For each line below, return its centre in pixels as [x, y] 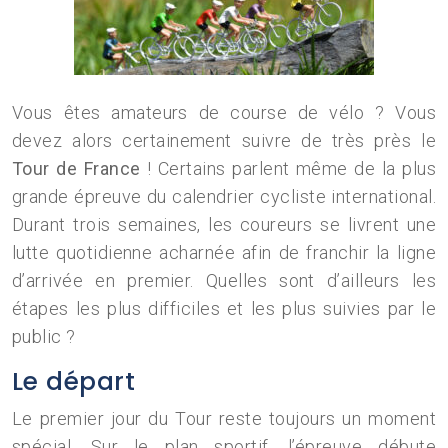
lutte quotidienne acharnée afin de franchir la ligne [224, 252]
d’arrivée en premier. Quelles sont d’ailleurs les [224, 280]
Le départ [74, 381]
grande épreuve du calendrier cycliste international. [224, 196]
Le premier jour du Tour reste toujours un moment [224, 418]
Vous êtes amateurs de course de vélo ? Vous [224, 112]
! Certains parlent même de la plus [288, 168]
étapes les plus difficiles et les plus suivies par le [224, 308]
